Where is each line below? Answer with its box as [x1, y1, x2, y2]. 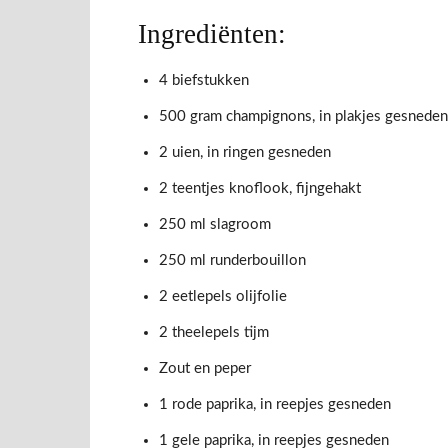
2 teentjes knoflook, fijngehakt [159, 181, 361, 197]
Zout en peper [159, 361, 251, 377]
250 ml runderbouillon [159, 253, 306, 269]
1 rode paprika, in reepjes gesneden [159, 397, 391, 413]
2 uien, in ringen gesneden [159, 145, 331, 161]
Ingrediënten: [138, 19, 286, 50]
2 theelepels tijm [159, 325, 269, 341]
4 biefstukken [159, 73, 249, 89]
